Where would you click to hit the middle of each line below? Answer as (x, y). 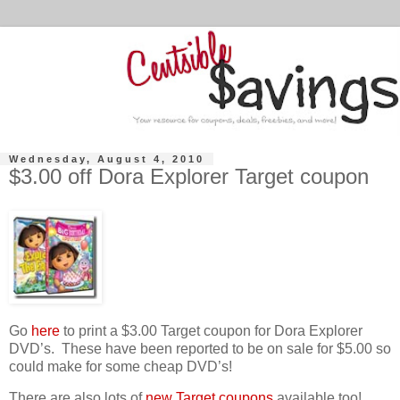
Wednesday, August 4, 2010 (107, 159)
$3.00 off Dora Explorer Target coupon (189, 177)
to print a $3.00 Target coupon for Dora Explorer (211, 330)
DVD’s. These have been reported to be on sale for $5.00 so (200, 348)
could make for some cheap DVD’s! (122, 366)
